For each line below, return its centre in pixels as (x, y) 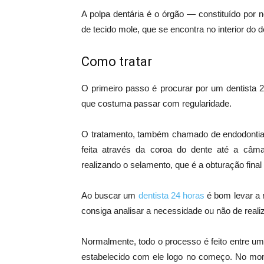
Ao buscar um (110, 196)
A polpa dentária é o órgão (134, 14)
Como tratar (117, 62)
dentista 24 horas (171, 196)
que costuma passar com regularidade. (156, 104)
